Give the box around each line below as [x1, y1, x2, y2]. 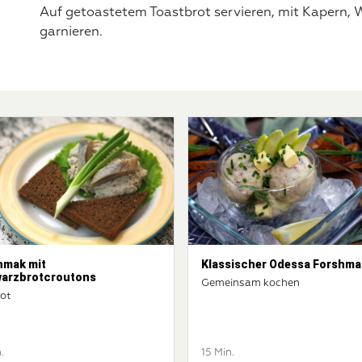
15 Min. [201, 347, 234, 358]
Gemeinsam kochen [201, 277, 300, 288]
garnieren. [40, 25, 103, 39]
